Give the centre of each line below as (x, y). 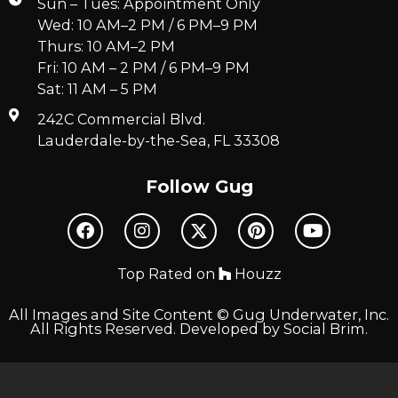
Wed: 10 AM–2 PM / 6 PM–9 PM (147, 24)
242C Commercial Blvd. (121, 119)
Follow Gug (199, 186)
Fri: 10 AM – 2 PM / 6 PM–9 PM (143, 67)
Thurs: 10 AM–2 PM (106, 46)
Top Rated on (167, 273)
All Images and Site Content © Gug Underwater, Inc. (199, 314)
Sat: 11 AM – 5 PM (97, 88)
